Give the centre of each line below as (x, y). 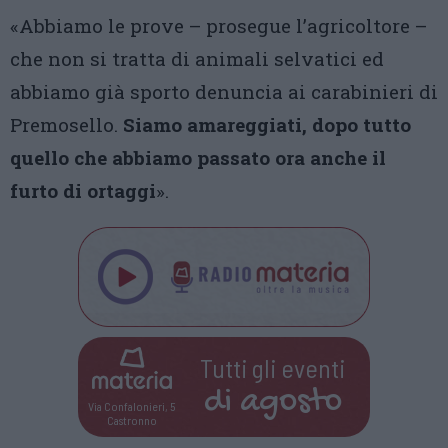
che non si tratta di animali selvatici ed (197, 58)
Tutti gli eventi (273, 367)
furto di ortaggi (83, 190)
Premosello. (66, 124)
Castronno (131, 419)
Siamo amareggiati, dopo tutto (267, 124)
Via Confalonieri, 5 (132, 405)
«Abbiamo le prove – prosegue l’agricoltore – (218, 25)
